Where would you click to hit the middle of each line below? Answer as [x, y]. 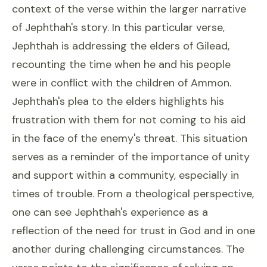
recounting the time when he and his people [121, 64]
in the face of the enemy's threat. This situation [130, 138]
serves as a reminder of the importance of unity [131, 157]
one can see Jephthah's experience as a [110, 212]
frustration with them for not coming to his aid [129, 120]
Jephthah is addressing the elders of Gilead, [121, 46]
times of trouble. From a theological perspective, [133, 194]
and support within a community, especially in [125, 175]
